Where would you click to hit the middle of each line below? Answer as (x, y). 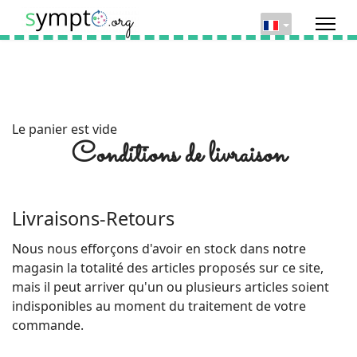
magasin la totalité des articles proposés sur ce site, (168, 267)
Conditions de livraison (178, 155)
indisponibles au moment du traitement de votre (159, 306)
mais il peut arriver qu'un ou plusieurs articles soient (171, 286)
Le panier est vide (65, 129)
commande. (48, 325)
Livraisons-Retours (93, 219)
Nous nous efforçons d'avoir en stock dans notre (159, 248)
